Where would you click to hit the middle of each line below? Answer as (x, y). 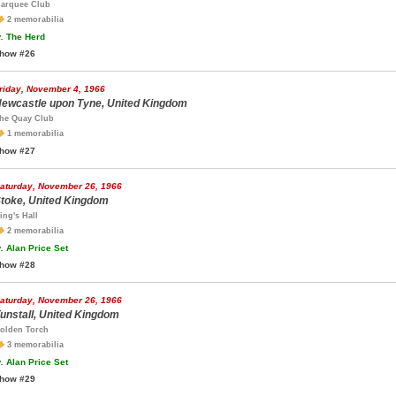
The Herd (24, 37)
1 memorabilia (34, 133)
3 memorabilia (34, 345)
